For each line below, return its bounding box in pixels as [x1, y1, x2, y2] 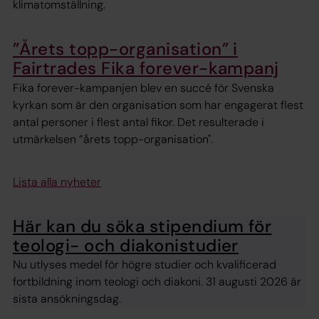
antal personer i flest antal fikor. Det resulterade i [13, 114, 264, 130]
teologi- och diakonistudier [13, 234, 239, 256]
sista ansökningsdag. [13, 291, 121, 307]
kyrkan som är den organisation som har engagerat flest [13, 97, 303, 113]
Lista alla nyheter [13, 174, 101, 189]
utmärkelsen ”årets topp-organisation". [13, 131, 213, 147]
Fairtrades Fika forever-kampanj [13, 57, 279, 80]
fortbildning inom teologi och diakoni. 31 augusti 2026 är [13, 274, 301, 290]
